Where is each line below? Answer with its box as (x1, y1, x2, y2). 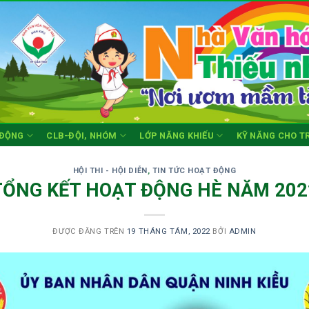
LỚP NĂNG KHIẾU (139, 130, 214, 141)
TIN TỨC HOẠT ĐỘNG (152, 166, 237, 175)
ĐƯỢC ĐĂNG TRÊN (52, 226, 127, 236)
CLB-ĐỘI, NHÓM (46, 130, 117, 141)
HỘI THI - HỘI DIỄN (72, 166, 148, 175)
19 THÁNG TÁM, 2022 (126, 226, 210, 236)
